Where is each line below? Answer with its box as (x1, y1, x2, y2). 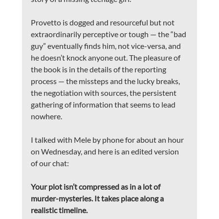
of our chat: (30, 158, 69, 168)
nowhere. (30, 111, 62, 121)
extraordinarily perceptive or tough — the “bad (30, 29, 188, 39)
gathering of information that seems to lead (30, 100, 177, 109)
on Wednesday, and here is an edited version (30, 147, 180, 156)
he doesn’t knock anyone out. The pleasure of (30, 53, 182, 63)
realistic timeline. (30, 205, 88, 215)
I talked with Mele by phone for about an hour (30, 135, 185, 145)
